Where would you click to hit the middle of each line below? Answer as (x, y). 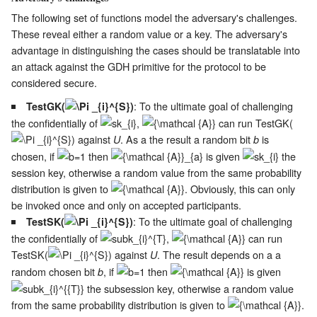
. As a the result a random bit (187, 139)
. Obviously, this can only (240, 189)
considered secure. (54, 82)
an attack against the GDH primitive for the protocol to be (139, 66)
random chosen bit (54, 272)
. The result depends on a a (219, 255)
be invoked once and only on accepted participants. (126, 205)
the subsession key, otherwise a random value (189, 289)
